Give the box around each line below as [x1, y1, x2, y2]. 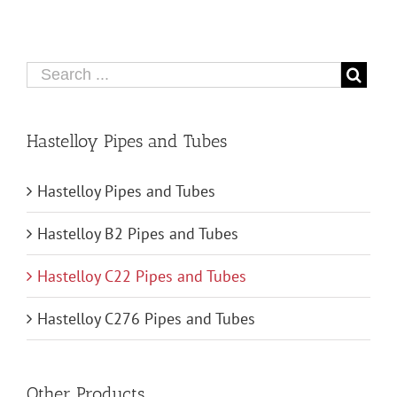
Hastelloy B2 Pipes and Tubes [37, 223, 238, 245]
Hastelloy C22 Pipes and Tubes [37, 266, 246, 287]
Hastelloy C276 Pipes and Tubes [37, 308, 255, 330]
